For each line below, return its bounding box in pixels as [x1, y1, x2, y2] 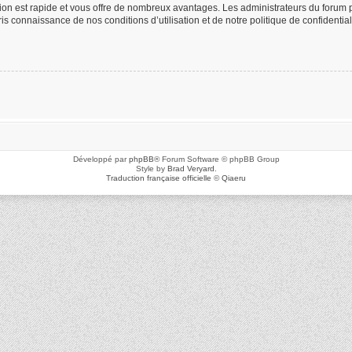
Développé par [72, 154, 129, 163]
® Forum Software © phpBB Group [153, 154, 280, 163]
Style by [135, 163, 167, 173]
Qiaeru [222, 173, 246, 182]
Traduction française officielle [106, 173, 211, 182]
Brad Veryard [167, 163, 214, 173]
